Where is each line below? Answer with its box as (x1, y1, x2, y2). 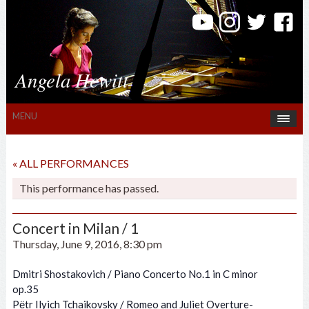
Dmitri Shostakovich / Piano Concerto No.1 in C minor (12, 268, 258, 281)
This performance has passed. (19, 181, 159, 195)
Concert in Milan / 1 (12, 219, 139, 237)
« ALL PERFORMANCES (12, 156, 129, 170)
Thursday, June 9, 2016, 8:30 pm (12, 237, 162, 250)
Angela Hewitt (14, 66, 128, 93)
